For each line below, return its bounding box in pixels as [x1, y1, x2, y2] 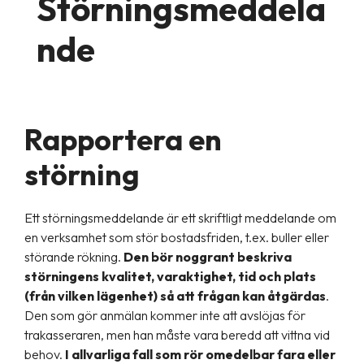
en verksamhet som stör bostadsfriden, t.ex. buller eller [24, 229, 329, 245]
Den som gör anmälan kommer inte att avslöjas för [24, 307, 305, 323]
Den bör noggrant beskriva [123, 249, 292, 265]
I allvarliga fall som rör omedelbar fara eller [65, 346, 336, 362]
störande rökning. [24, 249, 123, 265]
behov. [24, 346, 65, 362]
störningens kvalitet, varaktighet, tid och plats [24, 268, 316, 284]
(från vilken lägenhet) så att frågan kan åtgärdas [24, 288, 326, 304]
